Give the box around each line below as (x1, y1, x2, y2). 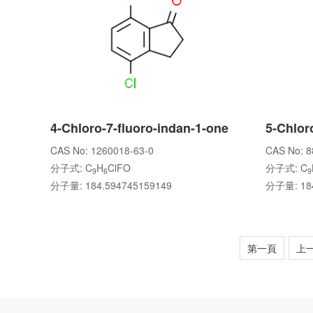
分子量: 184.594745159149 (50, 178, 172, 192)
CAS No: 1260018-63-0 (50, 143, 154, 157)
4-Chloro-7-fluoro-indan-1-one (50, 119, 228, 137)
